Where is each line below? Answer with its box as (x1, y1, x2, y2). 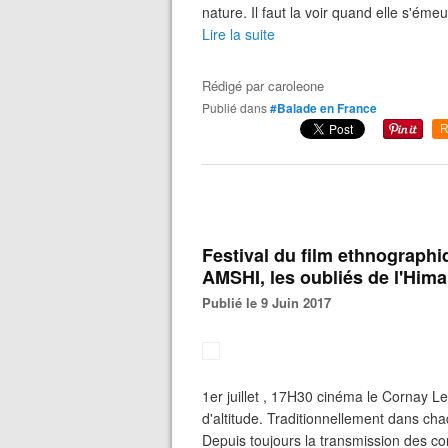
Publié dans (210, 99, 267, 116)
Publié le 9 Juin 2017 (211, 293, 331, 312)
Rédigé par (202, 76, 268, 95)
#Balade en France (270, 99, 377, 117)
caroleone (268, 76, 324, 95)
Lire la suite (202, 24, 275, 44)
